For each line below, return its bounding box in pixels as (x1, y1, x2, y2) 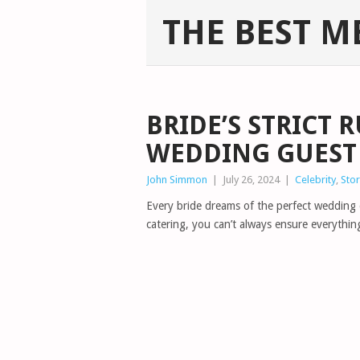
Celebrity (295, 174, 336, 186)
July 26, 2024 (223, 174, 280, 186)
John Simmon (146, 174, 207, 186)
